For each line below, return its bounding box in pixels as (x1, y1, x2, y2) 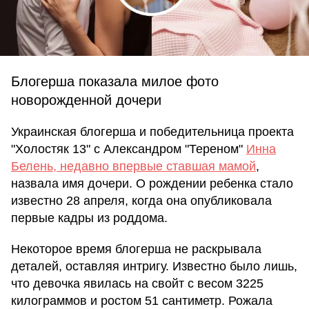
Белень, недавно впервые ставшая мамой (11, 159, 256, 173)
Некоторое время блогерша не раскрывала (11, 242, 261, 256)
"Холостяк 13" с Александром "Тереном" (11, 142, 246, 156)
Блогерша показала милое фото (11, 74, 219, 89)
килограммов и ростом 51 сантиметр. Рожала (11, 294, 272, 308)
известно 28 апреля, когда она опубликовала (11, 194, 272, 208)
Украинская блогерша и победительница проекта (11, 125, 294, 139)
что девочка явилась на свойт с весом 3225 (11, 277, 263, 290)
